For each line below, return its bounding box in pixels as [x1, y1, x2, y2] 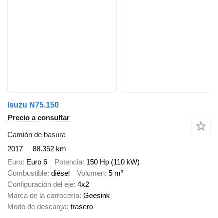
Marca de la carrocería [7, 191, 79, 200]
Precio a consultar [8, 113, 70, 122]
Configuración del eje [7, 180, 73, 188]
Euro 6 [26, 157, 47, 166]
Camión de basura [7, 130, 66, 139]
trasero [71, 202, 93, 211]
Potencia [54, 157, 82, 166]
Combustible [7, 168, 47, 177]
